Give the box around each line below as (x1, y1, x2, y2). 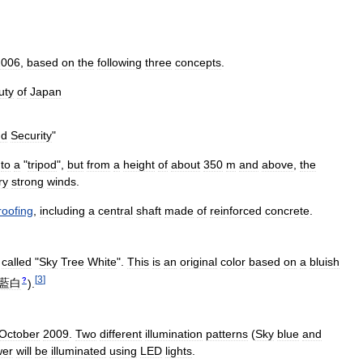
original (180, 254, 217, 268)
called (2, 254, 32, 268)
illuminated (51, 344, 106, 358)
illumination (145, 327, 203, 341)
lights (165, 344, 192, 358)
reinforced (210, 203, 262, 217)
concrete (265, 203, 310, 217)
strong (11, 174, 44, 188)
